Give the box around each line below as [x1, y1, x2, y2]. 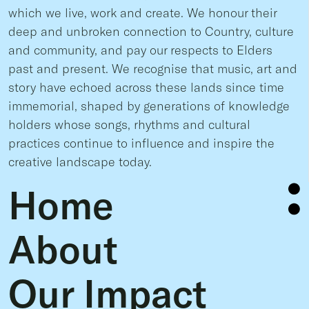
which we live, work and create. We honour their [8, 5, 277, 21]
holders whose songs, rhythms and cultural [8, 117, 250, 132]
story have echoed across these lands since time [8, 79, 284, 95]
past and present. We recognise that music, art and [8, 61, 297, 77]
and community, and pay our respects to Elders [8, 42, 272, 58]
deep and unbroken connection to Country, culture [8, 23, 294, 39]
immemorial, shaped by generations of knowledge [8, 98, 290, 114]
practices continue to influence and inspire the [8, 135, 275, 151]
